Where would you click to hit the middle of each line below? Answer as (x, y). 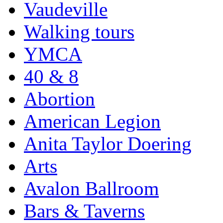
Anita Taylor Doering (108, 143)
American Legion (92, 121)
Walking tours (79, 31)
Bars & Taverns (84, 211)
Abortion (59, 99)
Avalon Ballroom (91, 188)
